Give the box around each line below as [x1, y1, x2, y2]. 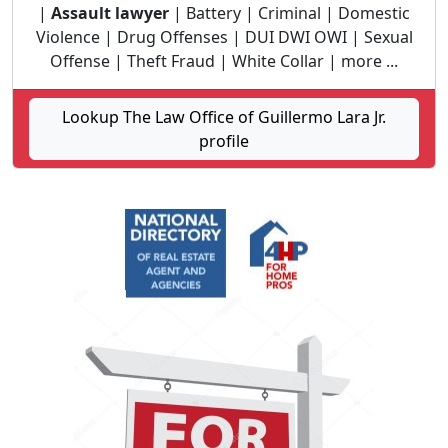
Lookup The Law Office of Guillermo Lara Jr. [62, 105, 386, 128]
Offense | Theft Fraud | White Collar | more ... [50, 49, 398, 72]
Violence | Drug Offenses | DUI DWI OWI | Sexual [35, 25, 413, 48]
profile [199, 129, 249, 152]
